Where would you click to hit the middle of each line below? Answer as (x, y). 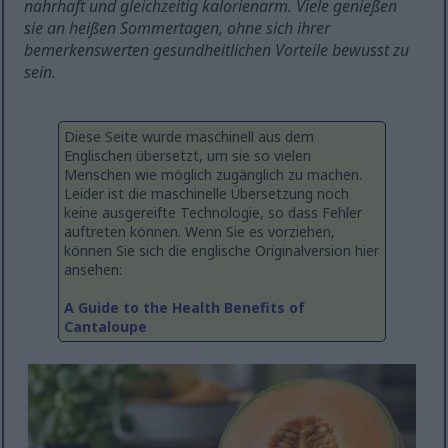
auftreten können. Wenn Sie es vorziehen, (199, 232)
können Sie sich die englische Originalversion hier (221, 251)
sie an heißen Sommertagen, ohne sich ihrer (177, 28)
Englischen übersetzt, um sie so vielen (187, 156)
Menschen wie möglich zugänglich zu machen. (213, 175)
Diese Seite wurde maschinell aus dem (189, 137)
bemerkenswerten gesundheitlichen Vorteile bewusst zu (217, 50)
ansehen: (93, 270)
